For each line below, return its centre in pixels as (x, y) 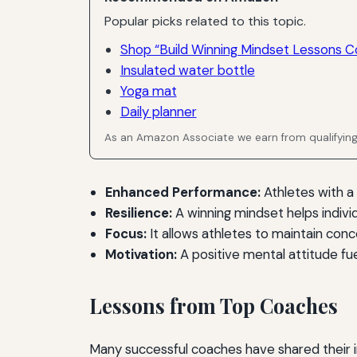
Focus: (126, 234)
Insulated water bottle (187, 70)
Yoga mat (148, 90)
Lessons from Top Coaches (214, 306)
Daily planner (158, 111)
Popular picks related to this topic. (206, 22)
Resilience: (139, 213)
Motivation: (141, 255)
